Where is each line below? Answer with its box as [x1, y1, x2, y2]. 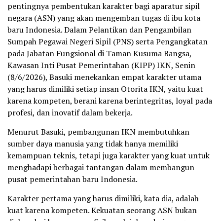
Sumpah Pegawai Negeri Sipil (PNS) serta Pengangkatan [7, 36, 208, 47]
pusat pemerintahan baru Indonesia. [7, 174, 138, 185]
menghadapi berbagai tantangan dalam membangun [7, 162, 194, 173]
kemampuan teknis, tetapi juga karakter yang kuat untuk [7, 150, 210, 161]
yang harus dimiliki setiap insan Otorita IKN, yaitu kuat [7, 83, 203, 95]
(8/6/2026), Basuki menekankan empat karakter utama [7, 72, 201, 83]
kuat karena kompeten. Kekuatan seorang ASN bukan [7, 205, 197, 216]
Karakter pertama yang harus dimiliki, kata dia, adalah [7, 193, 199, 204]
